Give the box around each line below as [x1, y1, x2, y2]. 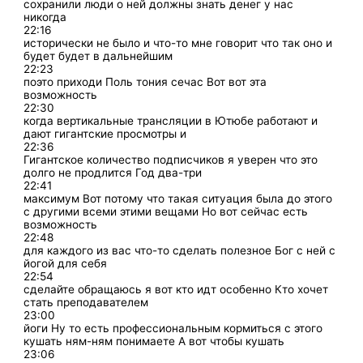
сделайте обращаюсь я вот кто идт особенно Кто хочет [23, 282, 329, 296]
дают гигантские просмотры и [23, 126, 187, 140]
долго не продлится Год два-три [23, 165, 203, 179]
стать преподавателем [23, 295, 149, 309]
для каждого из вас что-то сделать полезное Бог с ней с [23, 243, 336, 257]
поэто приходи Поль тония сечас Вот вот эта [23, 75, 267, 88]
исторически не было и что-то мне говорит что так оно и [23, 36, 333, 49]
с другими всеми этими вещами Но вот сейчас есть [23, 204, 309, 218]
